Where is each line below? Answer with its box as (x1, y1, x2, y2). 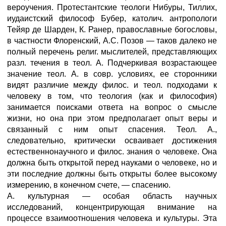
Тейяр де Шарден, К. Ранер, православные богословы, (7, 25, 217, 34)
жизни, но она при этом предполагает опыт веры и (7, 114, 217, 123)
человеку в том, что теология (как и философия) (7, 92, 217, 100)
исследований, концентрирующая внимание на (7, 203, 217, 211)
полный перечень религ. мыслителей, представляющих (7, 47, 217, 56)
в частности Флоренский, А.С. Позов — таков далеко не (7, 36, 217, 45)
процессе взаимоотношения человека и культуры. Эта (7, 214, 217, 222)
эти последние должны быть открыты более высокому (7, 169, 217, 178)
